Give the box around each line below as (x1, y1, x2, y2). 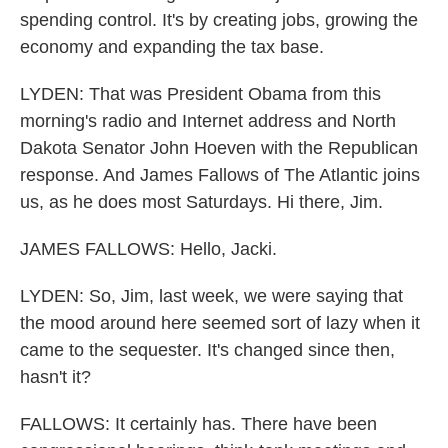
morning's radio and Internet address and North (20, 111, 396, 131)
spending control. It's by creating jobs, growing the (20, 10, 418, 30)
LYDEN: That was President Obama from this (20, 84, 381, 104)
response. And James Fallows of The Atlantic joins (20, 165, 420, 185)
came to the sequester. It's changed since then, (20, 340, 395, 360)
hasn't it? (20, 367, 91, 387)
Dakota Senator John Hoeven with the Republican (20, 138, 418, 158)
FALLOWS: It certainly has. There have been (20, 414, 377, 434)
